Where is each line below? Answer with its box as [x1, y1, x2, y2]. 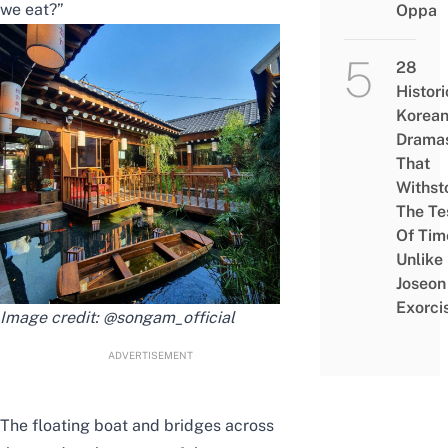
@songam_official [103, 308, 239, 328]
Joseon [395, 274, 446, 294]
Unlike [395, 250, 443, 270]
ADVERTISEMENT [107, 349, 193, 362]
